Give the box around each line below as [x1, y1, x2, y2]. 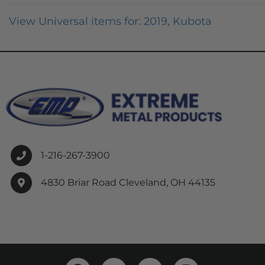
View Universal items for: [9, 15, 144, 28]
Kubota [173, 15, 212, 28]
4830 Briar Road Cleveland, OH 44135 [41, 177, 215, 189]
